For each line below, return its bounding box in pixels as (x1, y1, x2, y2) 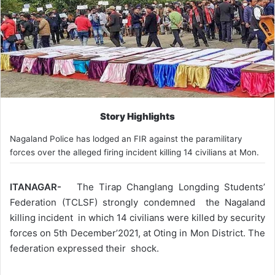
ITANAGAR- (10, 180, 61, 193)
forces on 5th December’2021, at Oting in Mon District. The (10, 227, 265, 239)
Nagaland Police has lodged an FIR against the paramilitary (10, 133, 242, 144)
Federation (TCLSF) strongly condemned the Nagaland (10, 196, 265, 208)
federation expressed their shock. (10, 242, 159, 254)
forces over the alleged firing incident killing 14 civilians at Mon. (10, 147, 259, 157)
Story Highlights (100, 110, 175, 122)
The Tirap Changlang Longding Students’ (61, 180, 265, 193)
